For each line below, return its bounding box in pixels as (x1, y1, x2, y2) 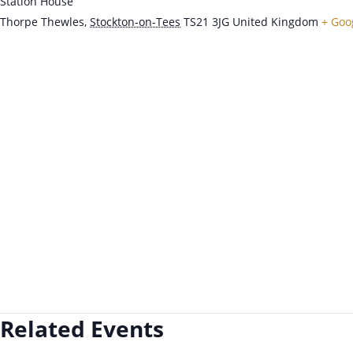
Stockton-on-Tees (90, 14, 180, 30)
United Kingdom (232, 14, 318, 30)
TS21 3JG (184, 14, 229, 30)
